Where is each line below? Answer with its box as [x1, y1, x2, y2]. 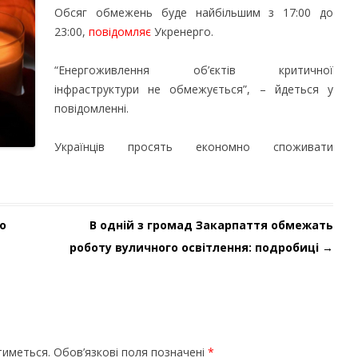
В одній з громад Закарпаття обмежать [89, 217, 333, 233]
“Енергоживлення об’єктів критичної [54, 62, 333, 78]
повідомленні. [54, 101, 129, 116]
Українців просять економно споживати [54, 139, 333, 154]
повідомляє [89, 24, 151, 39]
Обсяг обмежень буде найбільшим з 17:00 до [54, 5, 333, 20]
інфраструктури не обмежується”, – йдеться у [54, 82, 333, 97]
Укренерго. [154, 24, 213, 39]
